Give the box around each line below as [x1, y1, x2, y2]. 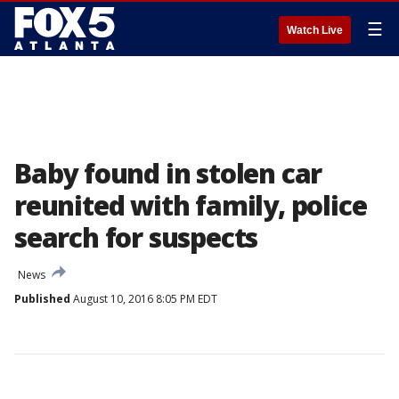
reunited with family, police [14, 187, 367, 224]
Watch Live [287, 24, 343, 37]
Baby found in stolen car [14, 155, 322, 191]
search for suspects [14, 219, 258, 256]
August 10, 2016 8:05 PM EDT [70, 291, 217, 306]
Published [14, 291, 70, 306]
